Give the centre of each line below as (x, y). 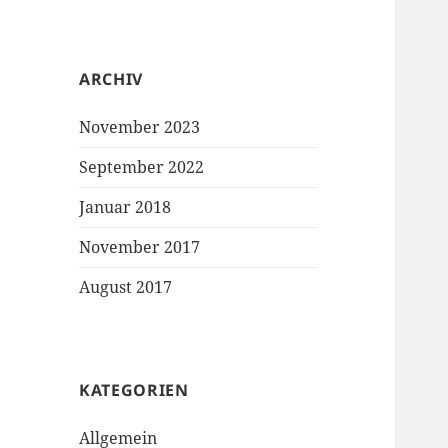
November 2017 (140, 247)
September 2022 (142, 167)
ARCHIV (111, 79)
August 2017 (126, 287)
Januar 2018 (125, 207)
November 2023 (140, 127)
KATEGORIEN (134, 390)
